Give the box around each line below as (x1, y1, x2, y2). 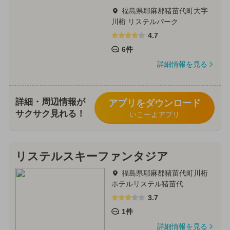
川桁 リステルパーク (111, 17, 178, 26)
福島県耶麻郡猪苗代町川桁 (121, 168, 208, 177)
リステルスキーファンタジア (15, 150, 168, 163)
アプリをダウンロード (108, 98, 201, 109)
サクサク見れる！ (15, 109, 85, 119)
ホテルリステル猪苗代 (111, 179, 183, 188)
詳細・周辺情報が (15, 97, 85, 107)
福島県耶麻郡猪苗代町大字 (121, 7, 208, 15)
